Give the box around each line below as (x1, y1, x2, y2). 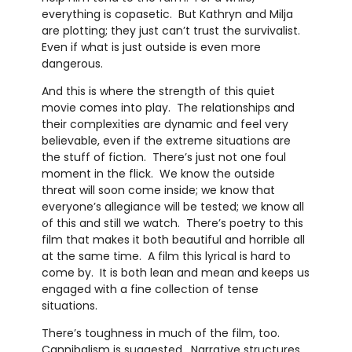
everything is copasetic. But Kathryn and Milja (41, 6, 293, 23)
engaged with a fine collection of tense (41, 281, 258, 298)
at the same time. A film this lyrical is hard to (41, 248, 291, 265)
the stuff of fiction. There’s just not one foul (41, 149, 286, 166)
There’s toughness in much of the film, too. (41, 325, 283, 342)
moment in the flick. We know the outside (41, 166, 275, 182)
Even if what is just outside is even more (41, 39, 261, 56)
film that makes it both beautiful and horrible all (41, 232, 305, 248)
